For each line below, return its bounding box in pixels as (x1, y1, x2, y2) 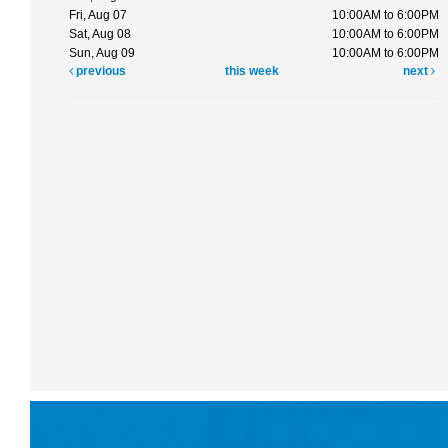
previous (73, 64, 126, 79)
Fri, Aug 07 (69, 8, 127, 23)
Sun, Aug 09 (69, 46, 135, 61)
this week (225, 64, 280, 79)
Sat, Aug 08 (69, 27, 131, 42)
